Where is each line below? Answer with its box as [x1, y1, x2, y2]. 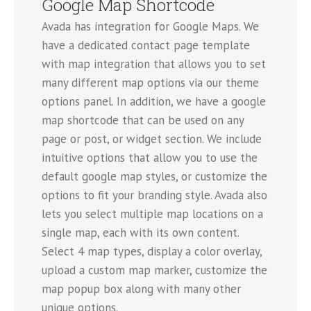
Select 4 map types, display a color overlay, [42, 244, 262, 260]
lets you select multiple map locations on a [42, 206, 263, 222]
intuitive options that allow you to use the [42, 150, 258, 166]
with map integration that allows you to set [42, 56, 266, 72]
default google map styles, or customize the [42, 169, 267, 185]
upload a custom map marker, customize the [42, 262, 267, 278]
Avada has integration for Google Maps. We [42, 19, 259, 35]
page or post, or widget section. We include [42, 131, 262, 147]
